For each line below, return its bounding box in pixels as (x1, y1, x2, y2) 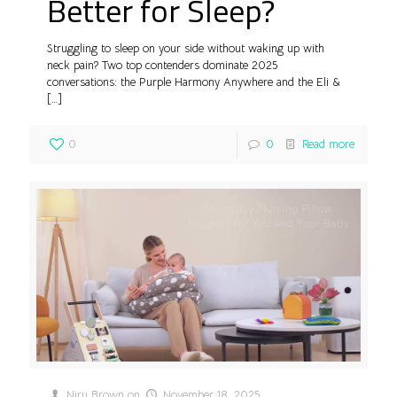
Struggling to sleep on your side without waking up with (47, 40, 324, 56)
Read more (302, 136, 354, 152)
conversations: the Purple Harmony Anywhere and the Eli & (47, 74, 340, 90)
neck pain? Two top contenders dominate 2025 (47, 57, 277, 73)
